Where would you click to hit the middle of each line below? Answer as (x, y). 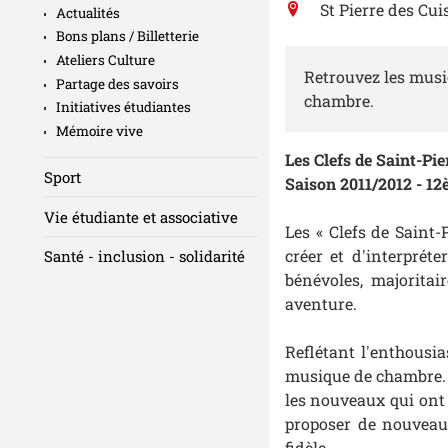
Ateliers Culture (105, 59)
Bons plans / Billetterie (127, 36)
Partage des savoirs (117, 83)
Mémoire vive (99, 130)
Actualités (88, 12)
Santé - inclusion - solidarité (144, 256)
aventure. (320, 304)
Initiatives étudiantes (123, 107)
